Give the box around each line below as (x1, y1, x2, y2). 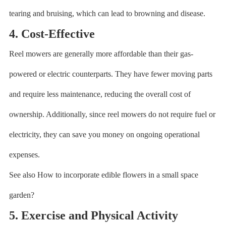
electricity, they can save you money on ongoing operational (9, 130, 200, 139)
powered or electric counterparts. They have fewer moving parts (9, 70, 212, 78)
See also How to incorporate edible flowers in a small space (9, 171, 198, 179)
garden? (9, 191, 34, 199)
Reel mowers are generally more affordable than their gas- (9, 49, 193, 58)
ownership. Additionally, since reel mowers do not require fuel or (9, 110, 215, 119)
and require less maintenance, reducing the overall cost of (9, 90, 191, 98)
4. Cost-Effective (9, 27, 95, 40)
